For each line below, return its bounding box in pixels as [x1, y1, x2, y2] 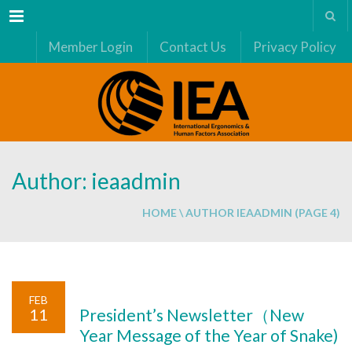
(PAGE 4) [292, 206, 340, 219]
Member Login [49, 38, 133, 55]
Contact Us [159, 38, 226, 55]
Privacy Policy [253, 38, 336, 55]
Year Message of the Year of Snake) [79, 325, 338, 345]
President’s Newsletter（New [79, 305, 304, 324]
